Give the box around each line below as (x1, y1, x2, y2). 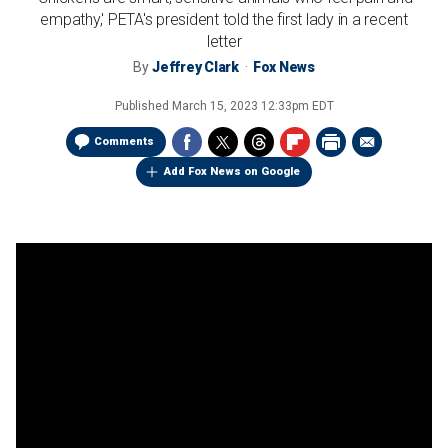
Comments (94, 135, 154, 148)
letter (206, 32, 242, 51)
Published (114, 99, 172, 113)
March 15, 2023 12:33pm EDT (171, 99, 334, 113)
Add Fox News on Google (164, 165, 300, 178)
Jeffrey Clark (152, 59, 239, 75)
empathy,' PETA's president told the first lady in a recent (40, 10, 408, 29)
